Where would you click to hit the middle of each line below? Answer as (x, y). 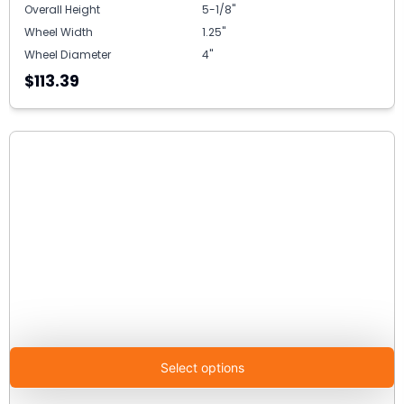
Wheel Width (59, 32)
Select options (202, 367)
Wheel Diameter (68, 54)
